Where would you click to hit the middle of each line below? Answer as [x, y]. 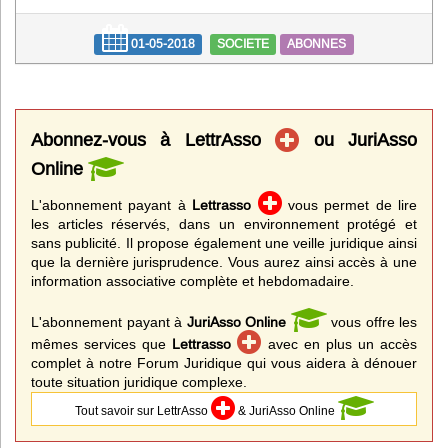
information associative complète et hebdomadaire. [192, 281]
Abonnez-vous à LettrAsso [153, 140]
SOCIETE [243, 44]
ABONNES [317, 44]
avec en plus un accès [339, 343]
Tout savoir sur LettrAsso [142, 410]
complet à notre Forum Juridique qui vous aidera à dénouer [224, 362]
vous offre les [371, 322]
